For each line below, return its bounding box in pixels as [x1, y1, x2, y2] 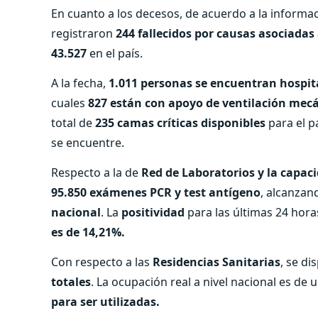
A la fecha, [51, 75, 109, 91]
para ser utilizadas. [51, 293, 160, 309]
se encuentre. [51, 134, 124, 150]
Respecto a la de [51, 164, 141, 180]
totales [51, 273, 91, 290]
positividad [121, 204, 185, 220]
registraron [51, 25, 116, 41]
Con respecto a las [51, 253, 153, 270]
